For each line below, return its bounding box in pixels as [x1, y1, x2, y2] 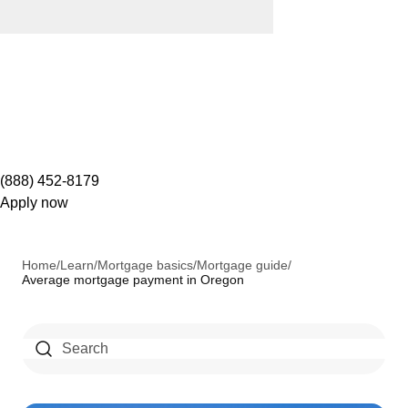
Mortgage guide [197, 257, 288, 272]
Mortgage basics [97, 257, 193, 272]
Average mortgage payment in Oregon [22, 271, 244, 287]
